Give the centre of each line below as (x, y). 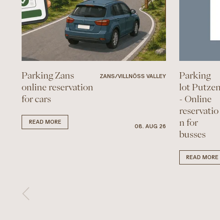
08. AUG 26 (151, 126)
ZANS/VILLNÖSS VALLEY (133, 76)
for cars (37, 98)
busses (192, 134)
